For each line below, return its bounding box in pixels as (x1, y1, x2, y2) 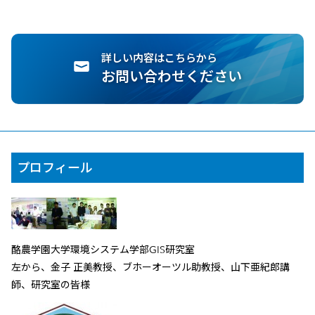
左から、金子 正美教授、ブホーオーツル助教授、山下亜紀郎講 (11, 261, 290, 274)
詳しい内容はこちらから (101, 51, 217, 65)
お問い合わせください (101, 68, 242, 86)
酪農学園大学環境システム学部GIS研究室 (11, 243, 195, 256)
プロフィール (16, 159, 93, 176)
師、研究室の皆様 (11, 278, 90, 291)
